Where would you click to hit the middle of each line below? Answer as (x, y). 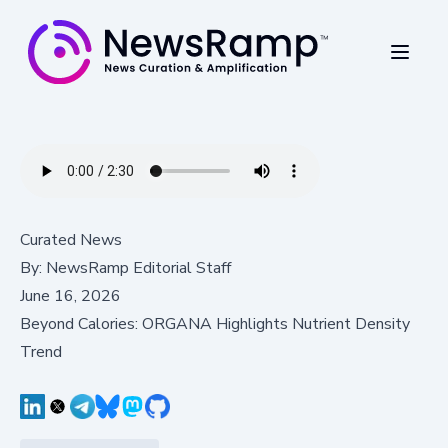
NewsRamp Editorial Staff (138, 267)
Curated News (71, 239)
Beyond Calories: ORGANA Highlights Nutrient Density (215, 323)
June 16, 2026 (70, 295)
